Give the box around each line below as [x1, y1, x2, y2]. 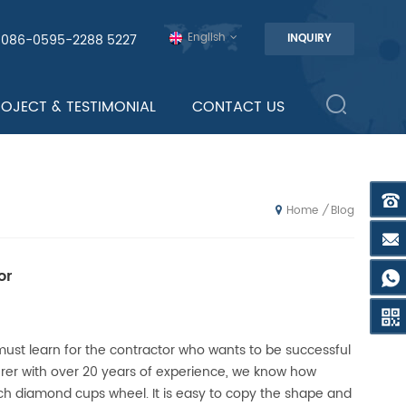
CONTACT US [191, 95, 285, 119]
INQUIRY [287, 30, 332, 47]
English [188, 29, 226, 46]
